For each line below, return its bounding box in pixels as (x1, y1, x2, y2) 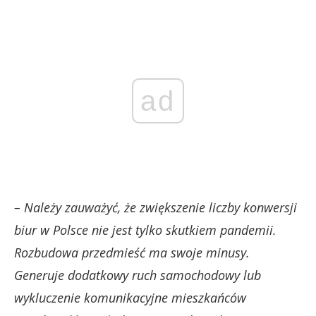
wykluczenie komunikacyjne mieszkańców (14, 288, 246, 306)
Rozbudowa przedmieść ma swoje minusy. (14, 243, 250, 261)
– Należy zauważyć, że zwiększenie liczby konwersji (14, 198, 297, 216)
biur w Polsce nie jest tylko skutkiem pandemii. (14, 221, 276, 238)
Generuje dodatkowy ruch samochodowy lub (14, 266, 261, 284)
